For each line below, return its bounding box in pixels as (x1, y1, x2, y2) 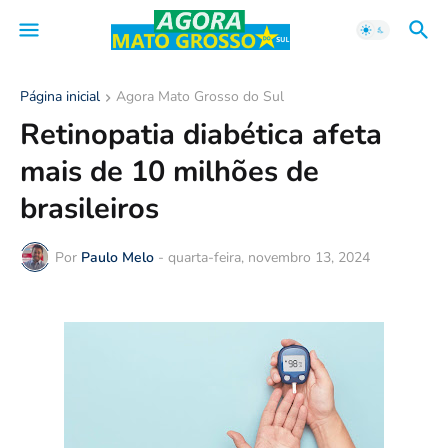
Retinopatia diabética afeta (20, 115, 382, 154)
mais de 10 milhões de (20, 152, 319, 191)
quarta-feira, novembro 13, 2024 (168, 247, 370, 267)
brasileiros (20, 189, 159, 228)
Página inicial (20, 87, 100, 106)
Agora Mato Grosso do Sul (116, 87, 284, 106)
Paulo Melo (81, 247, 154, 267)
